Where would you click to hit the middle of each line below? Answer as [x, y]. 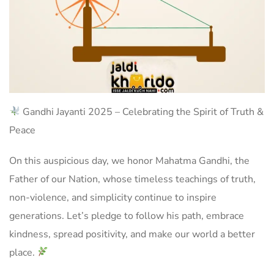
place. [23, 252]
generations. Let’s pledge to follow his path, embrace [127, 216]
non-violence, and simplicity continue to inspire [113, 197]
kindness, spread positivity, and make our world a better [132, 234]
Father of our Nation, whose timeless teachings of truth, [132, 179]
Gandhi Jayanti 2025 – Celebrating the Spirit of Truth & [142, 112]
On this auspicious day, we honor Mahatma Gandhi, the [129, 161]
